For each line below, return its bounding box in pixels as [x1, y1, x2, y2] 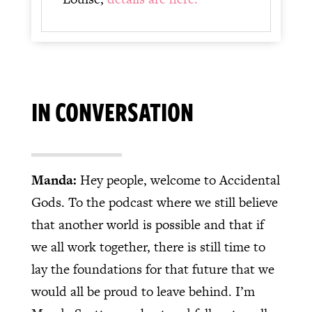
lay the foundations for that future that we [31, 259, 274, 279]
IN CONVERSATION [31, 92, 194, 130]
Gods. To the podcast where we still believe [31, 192, 278, 212]
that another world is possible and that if [31, 214, 264, 234]
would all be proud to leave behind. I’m [31, 281, 255, 301]
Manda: [31, 170, 80, 189]
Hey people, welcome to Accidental [79, 170, 280, 189]
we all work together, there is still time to [31, 237, 265, 256]
